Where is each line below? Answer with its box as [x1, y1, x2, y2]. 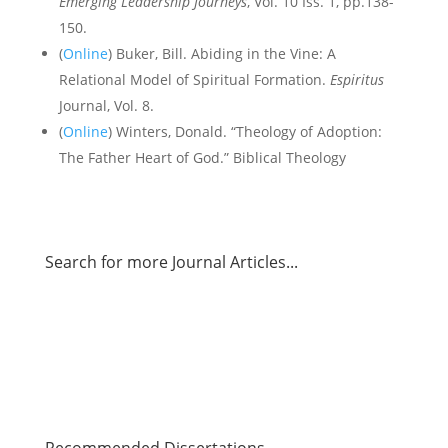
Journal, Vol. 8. [58, 96, 154, 115]
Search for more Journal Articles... [44, 251, 298, 273]
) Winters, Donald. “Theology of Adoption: [107, 122, 382, 141]
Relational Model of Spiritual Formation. [58, 70, 330, 89]
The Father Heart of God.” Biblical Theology [58, 148, 346, 167]
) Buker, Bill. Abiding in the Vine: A [107, 44, 336, 63]
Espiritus [329, 70, 384, 89]
